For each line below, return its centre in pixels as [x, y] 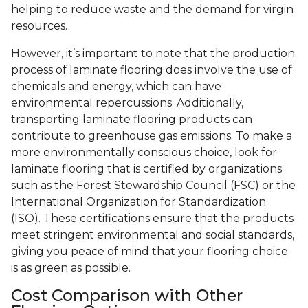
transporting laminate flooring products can [132, 120]
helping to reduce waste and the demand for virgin [152, 10]
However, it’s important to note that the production [153, 54]
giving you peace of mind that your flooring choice [150, 252]
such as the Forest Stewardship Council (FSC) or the [153, 186]
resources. [39, 26]
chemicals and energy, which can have [116, 87]
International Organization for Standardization [139, 202]
